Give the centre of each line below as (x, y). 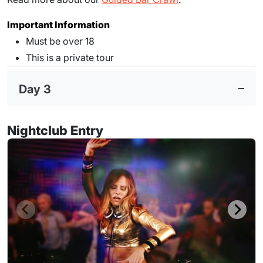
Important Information (58, 25)
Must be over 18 (60, 41)
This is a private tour (70, 58)
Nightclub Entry (55, 130)
